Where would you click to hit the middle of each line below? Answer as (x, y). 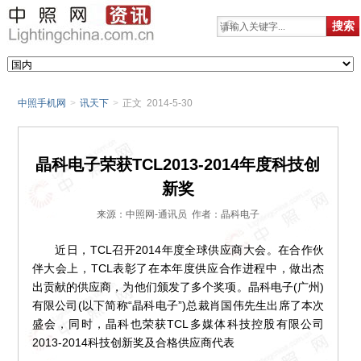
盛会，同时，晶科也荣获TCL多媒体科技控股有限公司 (178, 324)
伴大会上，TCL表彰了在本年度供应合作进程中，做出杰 (178, 269)
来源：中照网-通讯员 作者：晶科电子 (178, 215)
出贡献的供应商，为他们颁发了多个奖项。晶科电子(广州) (178, 287)
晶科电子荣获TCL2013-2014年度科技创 (178, 165)
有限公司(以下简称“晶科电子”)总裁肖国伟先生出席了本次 (178, 306)
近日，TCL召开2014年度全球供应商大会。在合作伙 (178, 250)
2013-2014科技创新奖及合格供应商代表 (133, 343)
